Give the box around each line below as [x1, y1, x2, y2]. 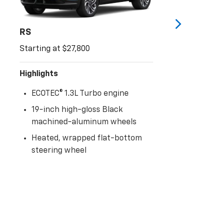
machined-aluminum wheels [31, 118, 137, 127]
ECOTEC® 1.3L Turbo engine [31, 90, 129, 98]
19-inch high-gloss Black [31, 106, 123, 114]
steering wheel [31, 147, 86, 155]
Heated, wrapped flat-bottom [31, 135, 142, 143]
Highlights [20, 70, 58, 79]
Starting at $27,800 [20, 45, 90, 54]
